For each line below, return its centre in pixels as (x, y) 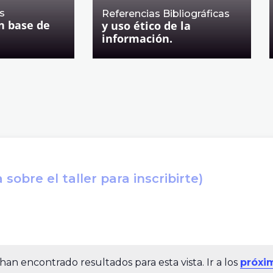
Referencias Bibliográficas (166, 14)
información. (137, 38)
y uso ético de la (146, 26)
